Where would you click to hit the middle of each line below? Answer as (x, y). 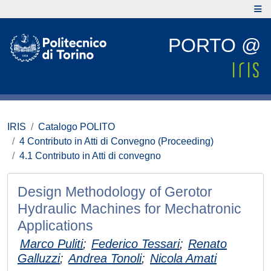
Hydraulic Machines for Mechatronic (129, 209)
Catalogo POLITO (77, 127)
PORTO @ (214, 45)
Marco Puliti (51, 244)
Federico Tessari (135, 244)
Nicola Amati (183, 258)
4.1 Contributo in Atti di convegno (90, 156)
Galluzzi (39, 258)
